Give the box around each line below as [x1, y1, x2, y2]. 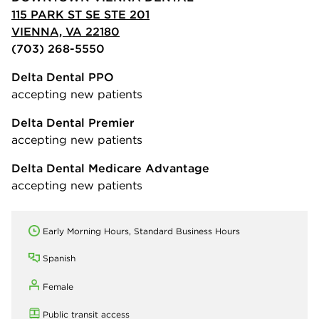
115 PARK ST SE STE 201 [11, 6, 150, 21]
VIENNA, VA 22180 [11, 23, 120, 38]
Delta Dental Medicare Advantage [11, 160, 209, 175]
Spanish [43, 252, 75, 263]
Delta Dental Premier [11, 115, 135, 130]
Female [43, 281, 73, 292]
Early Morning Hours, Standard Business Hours [43, 225, 240, 236]
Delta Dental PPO [11, 69, 114, 84]
